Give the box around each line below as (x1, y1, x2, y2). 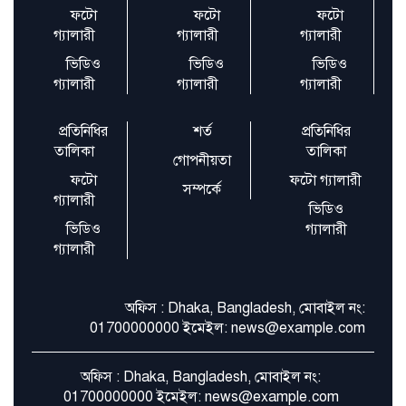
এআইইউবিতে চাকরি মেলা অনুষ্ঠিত (137, 42, 321, 61)
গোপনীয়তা (173, 151, 232, 170)
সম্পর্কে (183, 180, 222, 199)
